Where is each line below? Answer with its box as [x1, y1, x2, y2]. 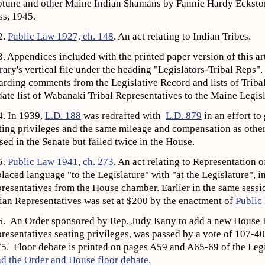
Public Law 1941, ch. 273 [8, 156, 114, 167]
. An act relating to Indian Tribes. [114, 30, 253, 42]
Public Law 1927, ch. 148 [8, 30, 114, 42]
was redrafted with [81, 109, 166, 121]
